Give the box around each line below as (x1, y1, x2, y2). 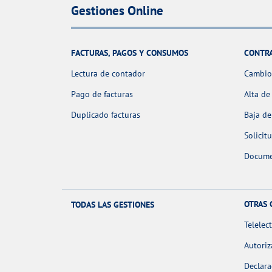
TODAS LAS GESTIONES (71, 199, 154, 210)
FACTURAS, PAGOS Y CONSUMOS (71, 47, 188, 59)
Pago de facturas (71, 89, 133, 100)
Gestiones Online (71, 2, 163, 19)
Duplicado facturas (71, 109, 140, 121)
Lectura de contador (71, 68, 145, 80)
